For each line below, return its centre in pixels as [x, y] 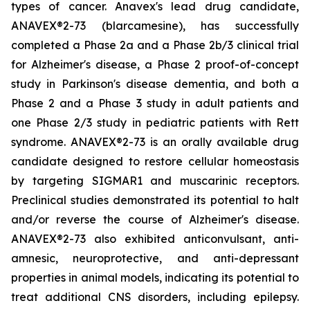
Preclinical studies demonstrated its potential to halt [155, 200]
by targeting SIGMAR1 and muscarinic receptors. [155, 181]
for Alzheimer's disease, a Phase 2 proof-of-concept [155, 64]
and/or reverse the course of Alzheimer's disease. [155, 219]
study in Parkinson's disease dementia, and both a [155, 84]
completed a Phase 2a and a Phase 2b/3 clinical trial [155, 45]
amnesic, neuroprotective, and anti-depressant [155, 258]
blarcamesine [142, 26]
